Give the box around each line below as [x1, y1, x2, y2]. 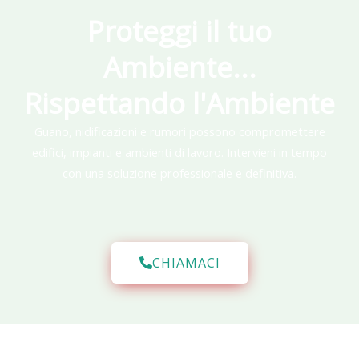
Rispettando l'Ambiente [24, 83, 335, 122]
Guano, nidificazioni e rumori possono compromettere [34, 123, 325, 139]
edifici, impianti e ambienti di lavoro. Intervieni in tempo [32, 143, 327, 160]
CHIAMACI [151, 254, 220, 272]
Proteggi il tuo [87, 11, 272, 50]
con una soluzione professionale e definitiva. [63, 164, 296, 181]
